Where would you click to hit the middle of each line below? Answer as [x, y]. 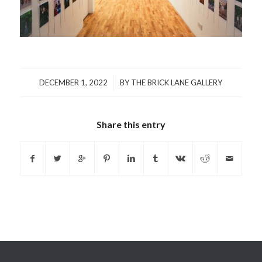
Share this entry [131, 125]
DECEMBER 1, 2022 [74, 83]
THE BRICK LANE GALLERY [177, 83]
